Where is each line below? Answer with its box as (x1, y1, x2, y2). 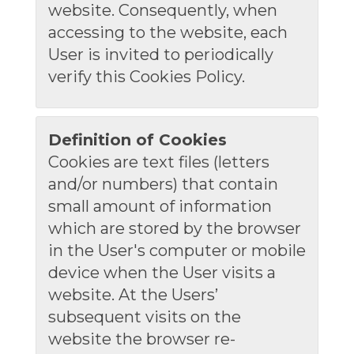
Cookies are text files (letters (47, 153, 269, 171)
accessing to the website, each (47, 23, 288, 42)
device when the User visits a (47, 263, 276, 282)
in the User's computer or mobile (47, 241, 306, 260)
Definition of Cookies (47, 130, 227, 149)
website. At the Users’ (47, 285, 218, 304)
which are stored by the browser (47, 219, 301, 238)
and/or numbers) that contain (47, 175, 278, 194)
